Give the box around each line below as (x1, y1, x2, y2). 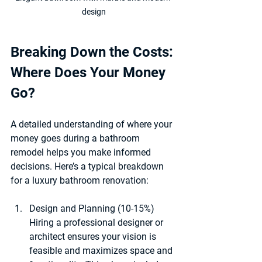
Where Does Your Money (11, 64, 169, 81)
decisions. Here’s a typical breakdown (11, 160, 166, 172)
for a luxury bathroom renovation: (11, 174, 149, 186)
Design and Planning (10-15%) (29, 202, 154, 214)
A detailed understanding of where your (11, 118, 174, 130)
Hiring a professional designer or (29, 216, 166, 228)
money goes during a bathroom (11, 132, 142, 144)
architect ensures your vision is (29, 230, 158, 242)
